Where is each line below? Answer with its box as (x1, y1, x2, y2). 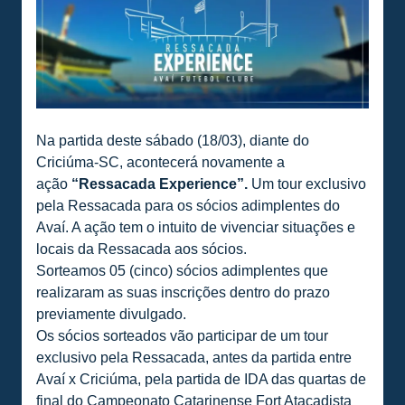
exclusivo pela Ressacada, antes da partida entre (36, 349, 352, 365)
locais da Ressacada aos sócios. (36, 240, 247, 257)
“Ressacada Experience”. (71, 175, 251, 192)
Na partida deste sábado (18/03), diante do (36, 132, 309, 148)
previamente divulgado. (36, 306, 186, 322)
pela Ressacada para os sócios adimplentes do (36, 197, 340, 213)
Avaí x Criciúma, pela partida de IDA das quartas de (36, 371, 366, 387)
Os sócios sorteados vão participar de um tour (36, 327, 328, 344)
